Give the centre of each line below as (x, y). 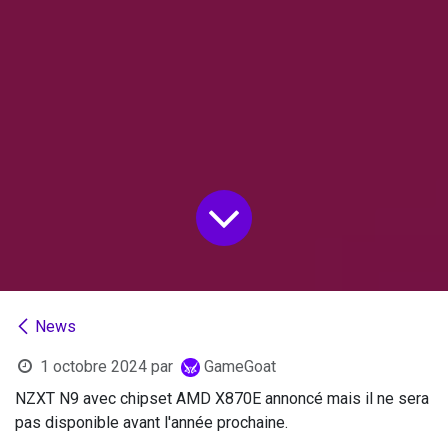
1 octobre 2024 (93, 367)
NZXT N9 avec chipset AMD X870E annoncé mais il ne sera (222, 399)
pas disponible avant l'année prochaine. (153, 423)
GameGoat (239, 367)
